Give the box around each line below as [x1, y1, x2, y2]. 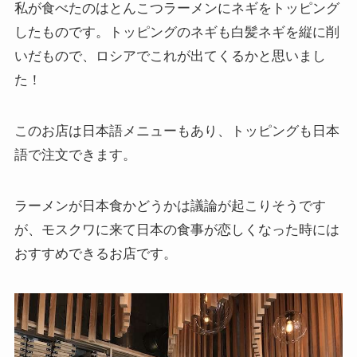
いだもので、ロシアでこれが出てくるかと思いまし [14, 48, 326, 64]
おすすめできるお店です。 [14, 245, 177, 261]
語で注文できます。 [14, 147, 136, 163]
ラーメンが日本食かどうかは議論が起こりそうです [14, 198, 326, 214]
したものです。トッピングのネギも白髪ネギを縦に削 [14, 24, 339, 40]
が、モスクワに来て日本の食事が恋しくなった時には [14, 222, 339, 237]
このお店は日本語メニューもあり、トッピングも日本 [14, 123, 339, 139]
